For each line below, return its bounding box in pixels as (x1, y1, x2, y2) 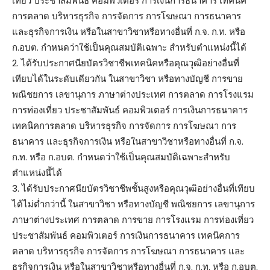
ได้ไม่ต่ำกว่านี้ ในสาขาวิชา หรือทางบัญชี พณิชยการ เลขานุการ (12, 197, 255, 210)
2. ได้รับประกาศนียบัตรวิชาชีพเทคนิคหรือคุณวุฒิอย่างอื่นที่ (12, 56, 239, 69)
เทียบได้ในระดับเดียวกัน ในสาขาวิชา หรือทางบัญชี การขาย (12, 72, 243, 85)
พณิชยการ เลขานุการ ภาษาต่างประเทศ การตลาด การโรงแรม (12, 87, 254, 101)
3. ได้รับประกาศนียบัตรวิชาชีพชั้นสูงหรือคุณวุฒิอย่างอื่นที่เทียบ (12, 181, 255, 195)
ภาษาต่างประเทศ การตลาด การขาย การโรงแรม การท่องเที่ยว (12, 213, 254, 226)
